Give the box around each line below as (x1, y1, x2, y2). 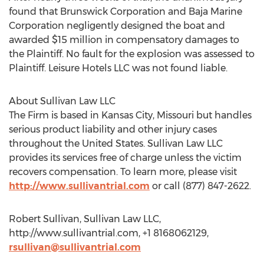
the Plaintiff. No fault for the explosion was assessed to (9, 48, 255, 60)
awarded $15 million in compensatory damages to (9, 34, 239, 45)
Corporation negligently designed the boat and (9, 20, 225, 31)
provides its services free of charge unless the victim (9, 152, 242, 163)
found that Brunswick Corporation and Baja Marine (9, 6, 242, 17)
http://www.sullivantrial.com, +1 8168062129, (9, 227, 209, 239)
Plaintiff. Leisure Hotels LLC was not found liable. (9, 62, 227, 74)
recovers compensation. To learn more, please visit (9, 166, 237, 177)
